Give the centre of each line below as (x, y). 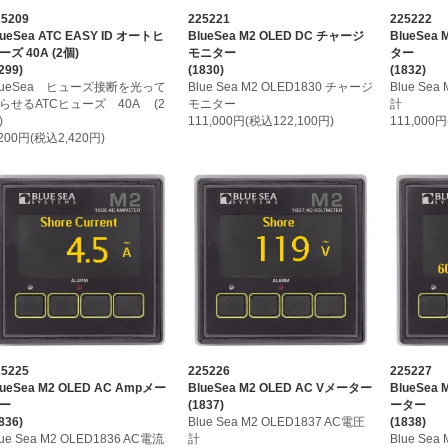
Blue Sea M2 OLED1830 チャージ (281, 87)
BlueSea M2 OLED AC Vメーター (280, 387)
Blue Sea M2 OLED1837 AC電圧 (277, 421)
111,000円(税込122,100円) (261, 121)
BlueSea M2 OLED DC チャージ (276, 36)
